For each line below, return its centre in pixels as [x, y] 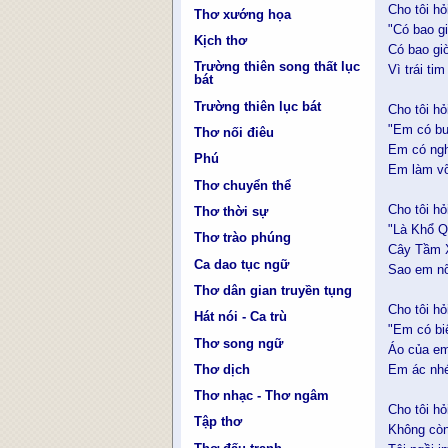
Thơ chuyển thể [243, 185]
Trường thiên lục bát [258, 106]
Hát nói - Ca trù [241, 317]
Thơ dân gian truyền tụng [273, 290]
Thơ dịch [222, 369]
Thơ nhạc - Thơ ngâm [262, 396]
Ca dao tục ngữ [242, 264]
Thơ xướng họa [243, 14]
